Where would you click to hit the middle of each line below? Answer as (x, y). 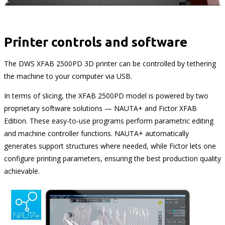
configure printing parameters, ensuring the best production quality (112, 159)
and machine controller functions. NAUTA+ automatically (96, 134)
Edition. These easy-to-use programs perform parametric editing (108, 121)
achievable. (22, 171)
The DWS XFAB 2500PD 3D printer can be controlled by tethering (110, 64)
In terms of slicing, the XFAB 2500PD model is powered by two (106, 96)
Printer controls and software (95, 42)
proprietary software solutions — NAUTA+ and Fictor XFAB (100, 108)
